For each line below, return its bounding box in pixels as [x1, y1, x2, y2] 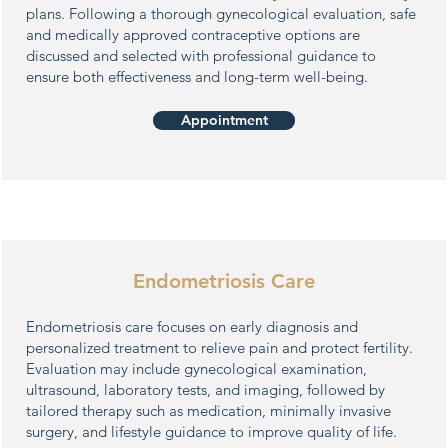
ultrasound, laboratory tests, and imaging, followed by [26, 380, 385, 399]
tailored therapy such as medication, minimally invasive [26, 401, 391, 420]
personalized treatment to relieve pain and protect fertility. [26, 338, 413, 357]
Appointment [180, 111, 268, 129]
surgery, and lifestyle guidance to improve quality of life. [26, 422, 397, 441]
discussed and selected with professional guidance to [26, 46, 376, 65]
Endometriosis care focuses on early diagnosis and [26, 317, 358, 336]
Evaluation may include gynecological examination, [26, 359, 367, 378]
